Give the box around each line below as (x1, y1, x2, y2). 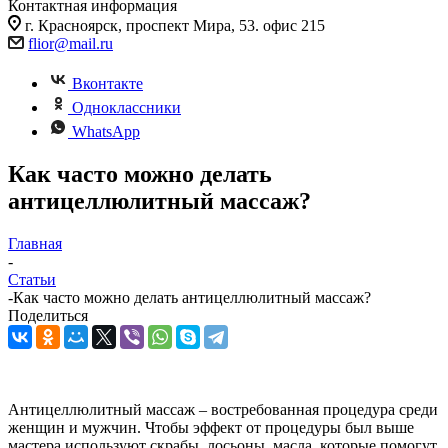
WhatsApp (72, 123, 140, 140)
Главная (8, 234, 62, 252)
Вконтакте (72, 75, 143, 92)
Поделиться (8, 306, 88, 324)
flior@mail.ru (28, 35, 113, 52)
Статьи (8, 270, 56, 288)
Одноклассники (72, 99, 181, 116)
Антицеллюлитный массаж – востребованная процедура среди (8, 400, 438, 418)
